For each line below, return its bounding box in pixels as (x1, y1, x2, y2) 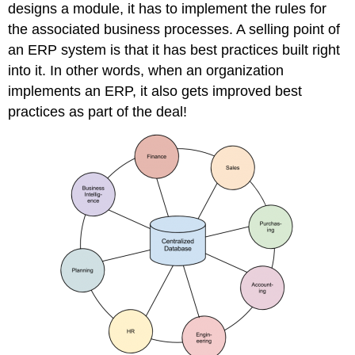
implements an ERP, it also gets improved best (8, 82, 303, 99)
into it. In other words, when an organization (8, 62, 284, 78)
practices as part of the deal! (8, 103, 188, 120)
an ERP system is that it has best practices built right (8, 41, 341, 58)
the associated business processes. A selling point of (8, 21, 341, 37)
